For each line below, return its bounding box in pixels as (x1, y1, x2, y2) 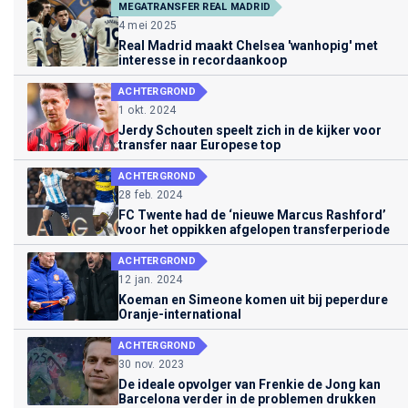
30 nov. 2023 (118, 357, 185, 371)
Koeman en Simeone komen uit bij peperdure (118, 291, 388, 307)
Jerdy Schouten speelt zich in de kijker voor (118, 122, 382, 138)
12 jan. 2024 (118, 272, 183, 286)
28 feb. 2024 (118, 188, 183, 201)
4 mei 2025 (118, 18, 177, 32)
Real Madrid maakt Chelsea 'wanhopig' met (118, 37, 378, 53)
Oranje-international (118, 306, 241, 321)
